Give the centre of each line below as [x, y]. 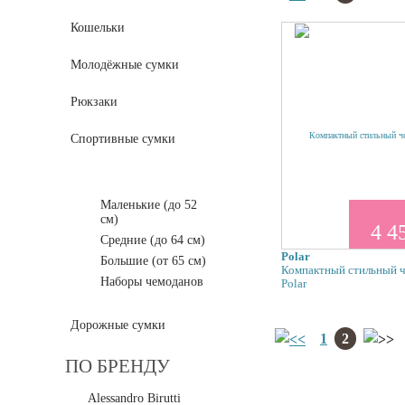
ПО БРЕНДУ [118, 366]
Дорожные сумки [118, 325]
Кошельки [98, 28]
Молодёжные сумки [125, 65]
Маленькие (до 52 [148, 205]
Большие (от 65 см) [153, 261]
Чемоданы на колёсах [128, 176]
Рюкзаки [94, 102]
